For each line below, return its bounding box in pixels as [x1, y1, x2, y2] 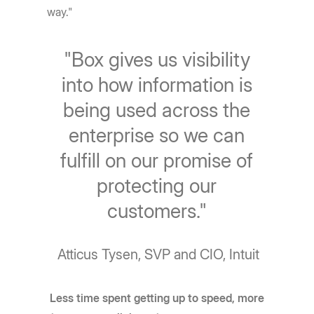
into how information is [61, 72, 252, 97]
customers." [107, 198, 207, 223]
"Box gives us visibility [63, 47, 250, 71]
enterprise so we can [69, 123, 245, 147]
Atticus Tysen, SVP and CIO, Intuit [54, 245, 260, 263]
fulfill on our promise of [60, 148, 254, 172]
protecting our [97, 173, 217, 198]
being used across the [63, 97, 251, 122]
